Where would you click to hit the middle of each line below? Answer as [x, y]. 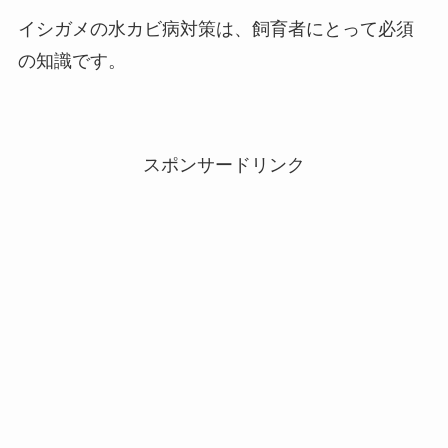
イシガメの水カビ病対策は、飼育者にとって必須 [215, 28]
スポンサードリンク [224, 164]
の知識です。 [71, 60]
